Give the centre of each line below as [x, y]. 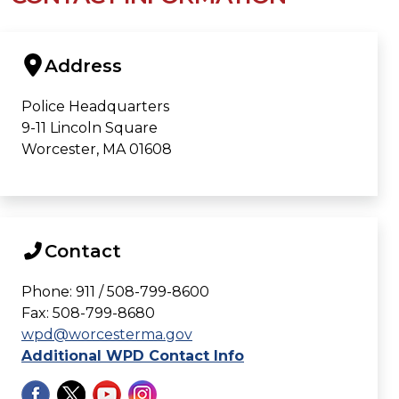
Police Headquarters [95, 106]
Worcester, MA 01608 [97, 149]
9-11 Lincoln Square [90, 127]
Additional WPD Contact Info [133, 356]
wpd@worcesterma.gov [107, 335]
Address [84, 65]
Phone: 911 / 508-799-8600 [115, 292]
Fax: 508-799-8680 [88, 313]
